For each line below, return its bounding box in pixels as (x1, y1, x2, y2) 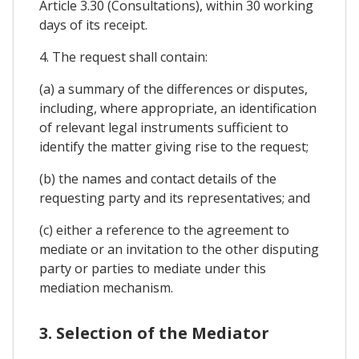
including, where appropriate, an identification (39, 99, 317, 118)
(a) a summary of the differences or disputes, (39, 80, 308, 99)
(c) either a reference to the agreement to (39, 221, 289, 240)
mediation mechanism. (39, 279, 173, 297)
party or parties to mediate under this (39, 260, 266, 278)
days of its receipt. (39, 16, 147, 34)
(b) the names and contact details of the (39, 170, 276, 188)
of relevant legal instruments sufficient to (39, 119, 288, 137)
